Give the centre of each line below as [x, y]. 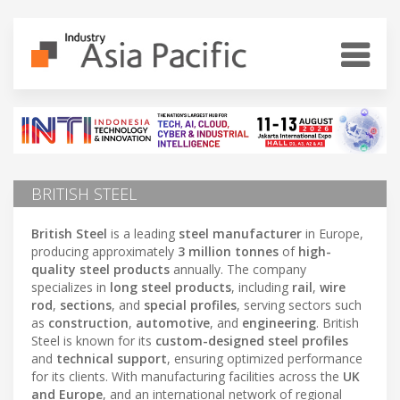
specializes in [71, 287]
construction [88, 322]
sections [86, 304]
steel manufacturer [240, 233]
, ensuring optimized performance [265, 358]
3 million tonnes [228, 251]
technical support [112, 358]
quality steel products [100, 269]
